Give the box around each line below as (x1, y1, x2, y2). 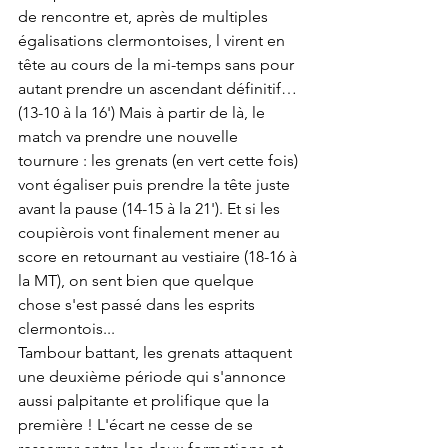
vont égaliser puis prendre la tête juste (18, 175, 294, 195)
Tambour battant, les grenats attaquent (18, 343, 296, 363)
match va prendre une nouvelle (18, 127, 242, 147)
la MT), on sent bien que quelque (18, 271, 258, 291)
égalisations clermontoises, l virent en (18, 31, 289, 51)
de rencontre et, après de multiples (18, 7, 272, 27)
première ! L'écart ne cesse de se (18, 415, 257, 435)
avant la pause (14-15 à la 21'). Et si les (18, 199, 284, 219)
